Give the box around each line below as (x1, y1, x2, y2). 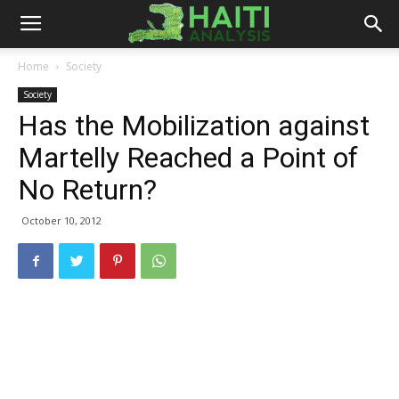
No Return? (18, 173, 157, 207)
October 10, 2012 (21, 214, 102, 227)
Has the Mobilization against (18, 109, 370, 142)
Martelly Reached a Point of (18, 141, 358, 175)
